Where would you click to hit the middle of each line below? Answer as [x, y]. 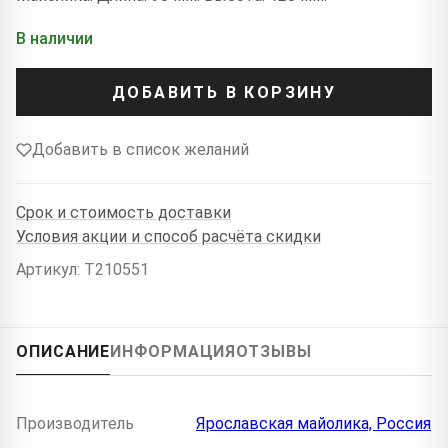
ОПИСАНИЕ [63, 352]
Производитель [75, 424]
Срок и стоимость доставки [123, 212]
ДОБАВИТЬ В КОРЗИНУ [224, 92]
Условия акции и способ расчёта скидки [168, 236]
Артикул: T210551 [82, 270]
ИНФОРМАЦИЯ [173, 352]
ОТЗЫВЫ [274, 352]
